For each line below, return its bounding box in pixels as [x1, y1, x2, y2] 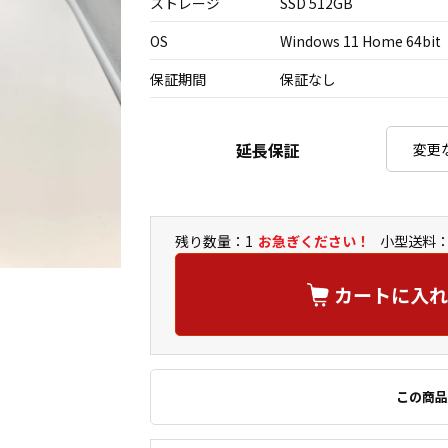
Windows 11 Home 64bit [280, 31, 441, 51]
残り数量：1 [175, 231, 253, 251]
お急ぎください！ [258, 231, 370, 251]
